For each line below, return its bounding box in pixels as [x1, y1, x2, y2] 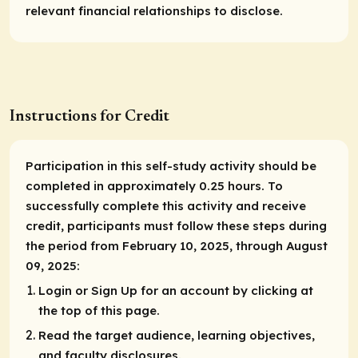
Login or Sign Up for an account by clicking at [38, 282, 313, 298]
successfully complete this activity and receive [26, 197, 306, 213]
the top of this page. [38, 302, 160, 318]
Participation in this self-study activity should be [26, 157, 316, 173]
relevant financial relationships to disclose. [26, 3, 283, 19]
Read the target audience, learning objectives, [38, 328, 315, 344]
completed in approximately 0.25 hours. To [26, 177, 283, 193]
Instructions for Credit [10, 108, 169, 125]
